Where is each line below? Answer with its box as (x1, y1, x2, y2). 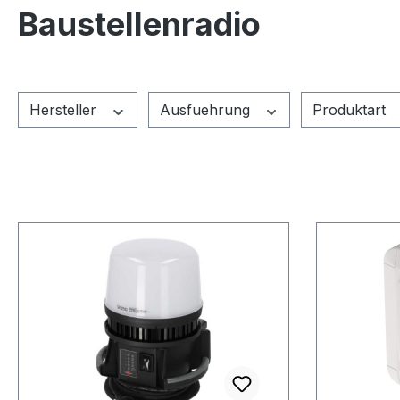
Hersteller (29, 101, 101, 120)
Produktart (312, 101, 390, 120)
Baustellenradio (18, 4, 261, 45)
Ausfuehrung (159, 101, 254, 120)
